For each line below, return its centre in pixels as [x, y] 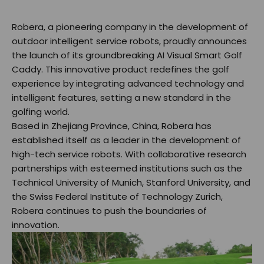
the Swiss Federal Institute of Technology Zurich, [117, 197]
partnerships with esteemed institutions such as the [127, 168]
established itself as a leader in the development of [126, 140]
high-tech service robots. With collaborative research [129, 154]
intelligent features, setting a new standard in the [121, 98]
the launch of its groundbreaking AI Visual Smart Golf [127, 55]
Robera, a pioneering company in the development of [130, 27]
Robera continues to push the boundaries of [109, 211]
